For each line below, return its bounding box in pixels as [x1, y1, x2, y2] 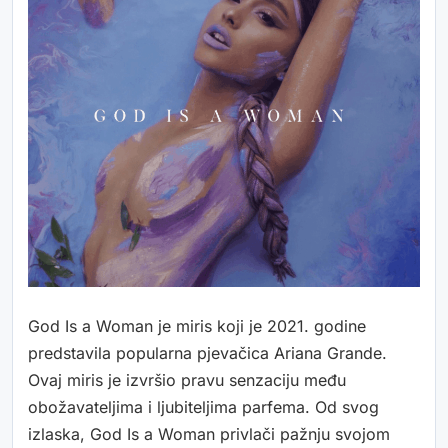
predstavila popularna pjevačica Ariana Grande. [28, 343, 387, 364]
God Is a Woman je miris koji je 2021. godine [28, 316, 366, 337]
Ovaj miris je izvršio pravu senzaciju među [28, 370, 346, 391]
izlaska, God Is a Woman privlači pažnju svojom [28, 424, 390, 445]
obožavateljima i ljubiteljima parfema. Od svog [28, 397, 379, 418]
